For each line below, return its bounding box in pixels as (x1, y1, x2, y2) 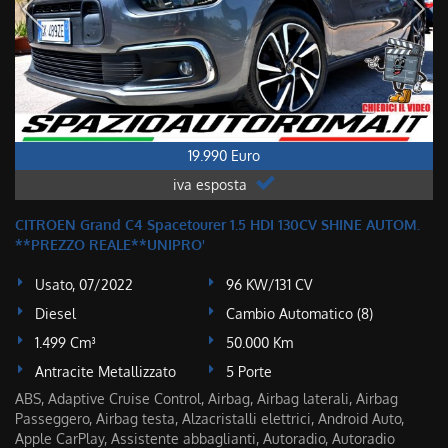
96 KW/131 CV (226, 276, 313, 293)
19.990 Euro (188, 147, 260, 164)
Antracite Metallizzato (35, 363, 176, 380)
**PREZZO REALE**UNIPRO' (15, 236, 205, 253)
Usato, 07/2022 (35, 276, 133, 293)
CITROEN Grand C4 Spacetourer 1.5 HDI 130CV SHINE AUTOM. (15, 216, 420, 233)
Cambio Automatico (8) (226, 305, 374, 322)
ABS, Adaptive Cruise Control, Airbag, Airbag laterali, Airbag (15, 390, 398, 407)
